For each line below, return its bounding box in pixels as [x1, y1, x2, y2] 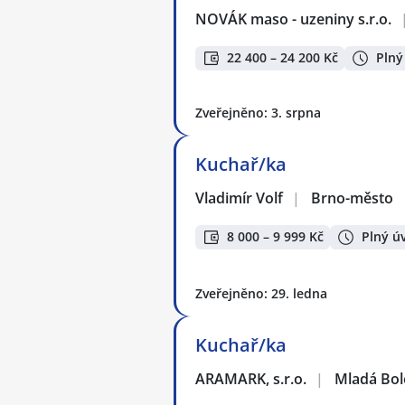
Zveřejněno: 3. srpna [195, 104, 321, 121]
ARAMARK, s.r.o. [195, 368, 308, 389]
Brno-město [311, 188, 393, 208]
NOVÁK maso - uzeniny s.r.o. [195, 9, 393, 29]
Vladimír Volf [195, 188, 285, 208]
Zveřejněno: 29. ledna [195, 284, 327, 302]
